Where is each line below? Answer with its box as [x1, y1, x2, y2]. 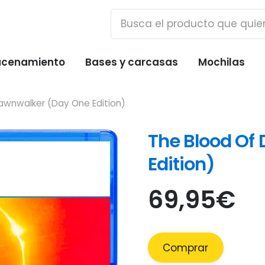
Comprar [163, 240, 208, 255]
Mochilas [198, 55, 245, 69]
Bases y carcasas [85, 55, 178, 69]
